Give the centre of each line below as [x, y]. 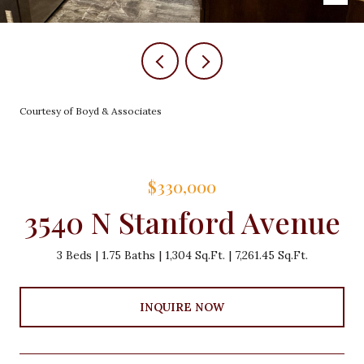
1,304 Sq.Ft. [195, 255]
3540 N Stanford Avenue [182, 222]
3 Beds [74, 255]
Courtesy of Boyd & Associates [91, 111]
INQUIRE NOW [182, 307]
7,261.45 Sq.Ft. [271, 255]
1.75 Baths [128, 255]
